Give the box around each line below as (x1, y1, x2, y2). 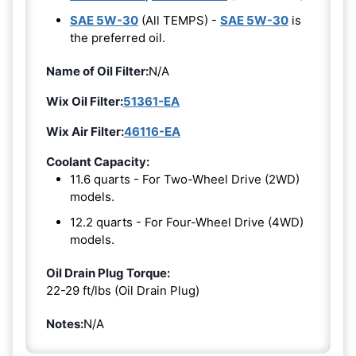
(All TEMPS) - (138, 12, 220, 28)
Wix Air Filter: (46, 123, 124, 139)
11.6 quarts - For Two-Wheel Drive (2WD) (70, 171, 300, 187)
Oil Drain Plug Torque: (46, 265, 170, 281)
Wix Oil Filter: (46, 93, 123, 109)
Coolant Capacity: (46, 153, 149, 169)
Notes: (46, 315, 83, 331)
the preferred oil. (70, 29, 165, 45)
